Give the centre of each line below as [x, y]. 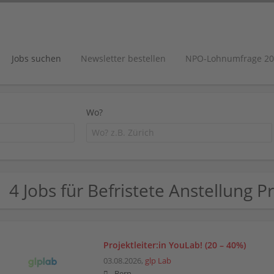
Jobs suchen [36, 58]
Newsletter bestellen [123, 58]
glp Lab [158, 261]
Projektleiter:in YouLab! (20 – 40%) [174, 245]
